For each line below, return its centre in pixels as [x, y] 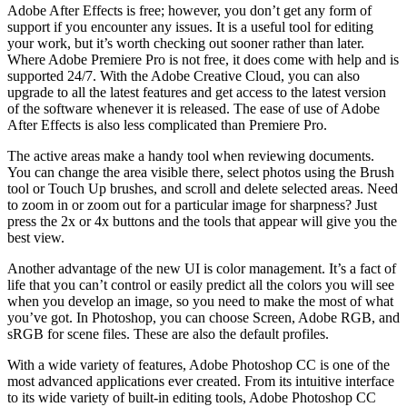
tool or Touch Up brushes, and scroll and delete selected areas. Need [203, 188]
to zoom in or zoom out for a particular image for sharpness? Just [192, 204]
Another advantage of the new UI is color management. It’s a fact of [202, 268]
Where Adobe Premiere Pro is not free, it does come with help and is [203, 59]
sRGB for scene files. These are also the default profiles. [168, 333]
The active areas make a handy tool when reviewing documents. [191, 155]
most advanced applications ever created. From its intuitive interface [201, 381]
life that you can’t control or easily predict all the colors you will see [201, 284]
